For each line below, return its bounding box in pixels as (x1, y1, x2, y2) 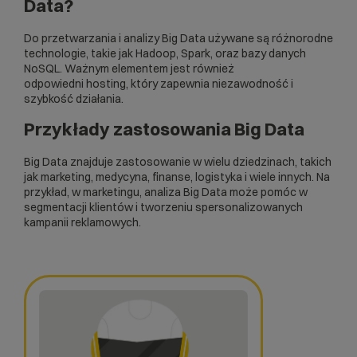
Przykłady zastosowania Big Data (24, 118, 304, 140)
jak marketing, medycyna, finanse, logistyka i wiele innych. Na (24, 170, 330, 184)
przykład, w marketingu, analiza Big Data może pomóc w (24, 185, 308, 199)
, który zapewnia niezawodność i (126, 76, 293, 91)
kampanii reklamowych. (24, 215, 141, 229)
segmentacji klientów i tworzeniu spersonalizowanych (24, 200, 303, 214)
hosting (86, 76, 126, 91)
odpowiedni (24, 76, 86, 91)
